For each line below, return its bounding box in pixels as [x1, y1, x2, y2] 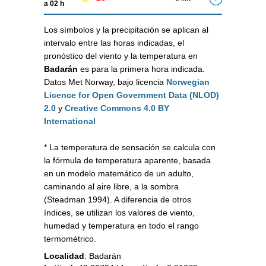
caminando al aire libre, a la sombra [44, 182, 179, 192]
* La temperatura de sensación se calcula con [44, 142, 216, 153]
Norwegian [166, 77, 210, 87]
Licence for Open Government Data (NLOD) [44, 90, 219, 100]
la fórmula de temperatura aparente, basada [44, 156, 211, 166]
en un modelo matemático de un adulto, [44, 169, 194, 179]
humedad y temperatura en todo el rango [44, 221, 199, 231]
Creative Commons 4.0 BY [65, 103, 169, 113]
